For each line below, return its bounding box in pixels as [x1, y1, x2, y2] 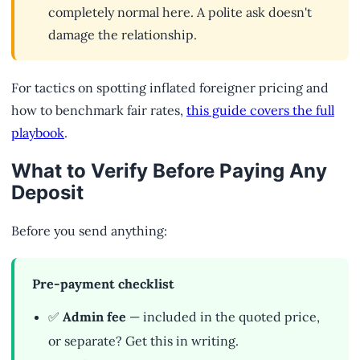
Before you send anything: [11, 223, 167, 239]
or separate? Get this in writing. [48, 333, 239, 350]
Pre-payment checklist [32, 276, 174, 292]
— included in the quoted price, [126, 309, 320, 325]
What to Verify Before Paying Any [11, 159, 327, 183]
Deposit [11, 181, 84, 205]
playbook [11, 125, 64, 141]
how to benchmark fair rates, [11, 102, 186, 119]
